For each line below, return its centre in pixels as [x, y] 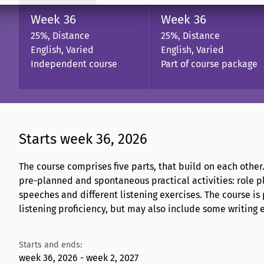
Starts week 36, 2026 [83, 139]
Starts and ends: [50, 245]
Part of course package [209, 64]
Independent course [74, 64]
